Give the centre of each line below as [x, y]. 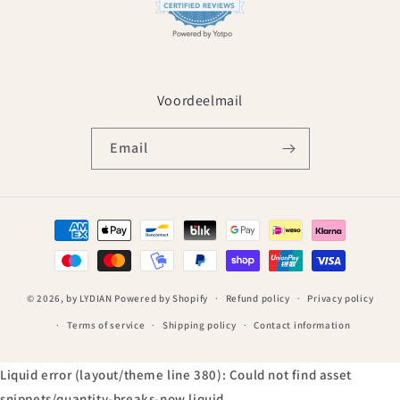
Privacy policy [341, 298]
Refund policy [258, 298]
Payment [58, 222]
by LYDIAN [89, 298]
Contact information [302, 325]
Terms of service [106, 325]
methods [58, 246]
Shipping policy [200, 325]
